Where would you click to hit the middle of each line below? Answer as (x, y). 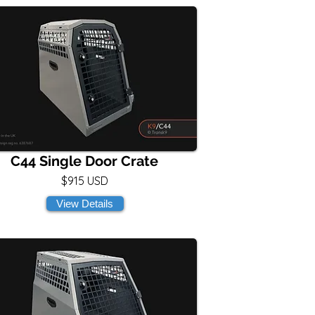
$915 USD (84, 181)
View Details (85, 204)
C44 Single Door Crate (84, 161)
